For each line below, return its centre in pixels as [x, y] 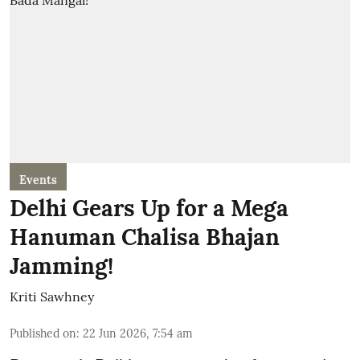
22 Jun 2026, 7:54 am [138, 333]
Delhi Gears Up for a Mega [149, 208]
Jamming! [61, 266]
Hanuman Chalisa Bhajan [145, 237]
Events [38, 180]
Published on [43, 333]
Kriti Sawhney [52, 296]
